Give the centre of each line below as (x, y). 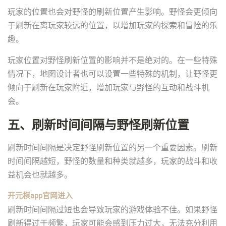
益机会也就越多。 (40, 174)
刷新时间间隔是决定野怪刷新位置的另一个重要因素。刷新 (112, 147)
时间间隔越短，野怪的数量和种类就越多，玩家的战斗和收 (112, 161)
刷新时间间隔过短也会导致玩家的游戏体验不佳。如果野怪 (112, 209)
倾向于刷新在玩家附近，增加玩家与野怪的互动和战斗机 (108, 87)
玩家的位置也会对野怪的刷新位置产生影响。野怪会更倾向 (112, 11)
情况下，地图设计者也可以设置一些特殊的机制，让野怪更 (112, 73)
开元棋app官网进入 (40, 195)
